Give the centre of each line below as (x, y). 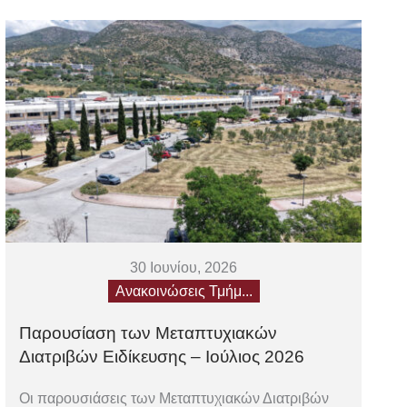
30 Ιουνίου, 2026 (184, 267)
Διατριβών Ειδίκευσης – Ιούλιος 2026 (162, 356)
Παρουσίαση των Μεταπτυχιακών (149, 333)
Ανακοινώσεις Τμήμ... (184, 291)
